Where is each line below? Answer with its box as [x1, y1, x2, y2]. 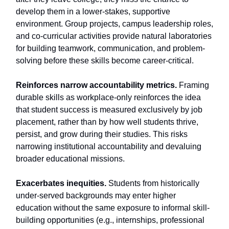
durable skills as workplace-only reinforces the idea [16, 93, 201, 102]
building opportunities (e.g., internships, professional [16, 216, 204, 225]
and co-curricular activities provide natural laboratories [16, 32, 212, 41]
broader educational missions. [16, 154, 125, 164]
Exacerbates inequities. [16, 179, 106, 188]
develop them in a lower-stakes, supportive [16, 7, 170, 16]
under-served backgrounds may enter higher [16, 191, 176, 200]
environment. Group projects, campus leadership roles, [16, 19, 213, 29]
